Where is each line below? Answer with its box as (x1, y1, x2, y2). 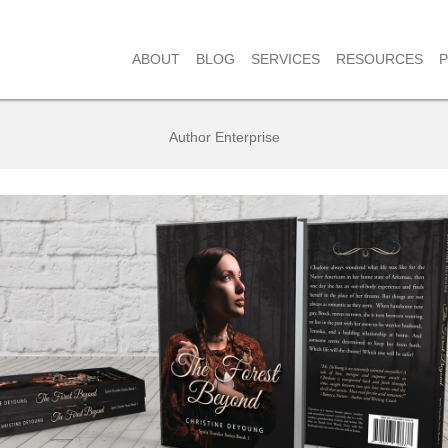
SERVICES (251, 50, 320, 67)
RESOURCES (336, 50, 423, 67)
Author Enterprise (168, 128, 280, 145)
